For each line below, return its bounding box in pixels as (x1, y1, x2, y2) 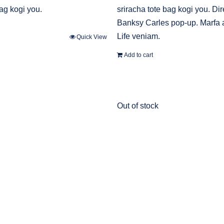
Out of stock (117, 101, 158, 110)
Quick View (76, 33, 107, 40)
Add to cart (124, 51, 153, 58)
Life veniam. (117, 31, 160, 40)
